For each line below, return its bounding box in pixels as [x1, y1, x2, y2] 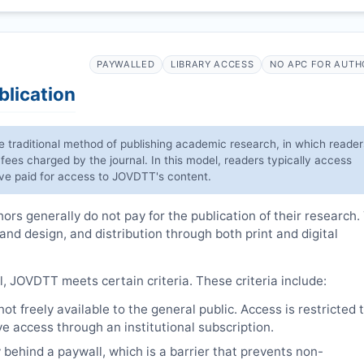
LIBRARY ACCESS [171, 58, 254, 71]
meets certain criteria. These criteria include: [58, 272, 327, 288]
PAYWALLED [97, 58, 155, 71]
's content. [156, 170, 212, 183]
